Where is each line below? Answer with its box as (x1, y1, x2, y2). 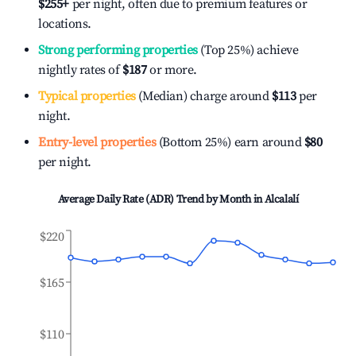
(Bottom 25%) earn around (156, 134, 302, 150)
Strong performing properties (38, 42, 198, 58)
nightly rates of (38, 62, 123, 78)
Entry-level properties (38, 134, 157, 150)
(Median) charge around (135, 88, 269, 104)
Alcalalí (264, 192, 299, 207)
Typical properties (38, 88, 136, 104)
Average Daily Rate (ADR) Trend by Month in (57, 192, 265, 207)
